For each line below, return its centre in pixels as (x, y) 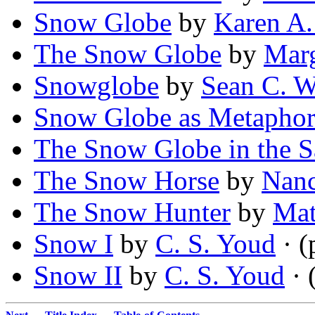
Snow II (78, 276)
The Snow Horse (127, 181)
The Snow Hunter (132, 212)
